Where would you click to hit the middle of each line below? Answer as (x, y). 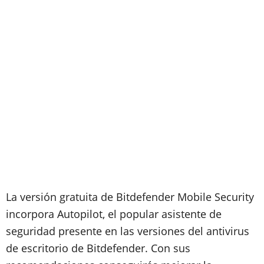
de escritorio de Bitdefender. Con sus (98, 248)
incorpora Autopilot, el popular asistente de (114, 214)
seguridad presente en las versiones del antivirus (128, 231)
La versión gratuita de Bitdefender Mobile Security (130, 197)
